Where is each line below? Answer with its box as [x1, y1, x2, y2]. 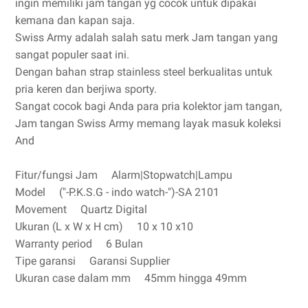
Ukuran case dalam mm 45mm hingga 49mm [15, 272, 247, 285]
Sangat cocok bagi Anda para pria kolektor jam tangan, [15, 100, 282, 113]
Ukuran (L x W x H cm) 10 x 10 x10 [15, 220, 193, 233]
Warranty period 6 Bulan [15, 237, 143, 250]
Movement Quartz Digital [15, 203, 147, 216]
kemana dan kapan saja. [15, 14, 135, 27]
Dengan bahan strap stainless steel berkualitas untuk [15, 65, 272, 78]
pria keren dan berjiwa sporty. [15, 82, 157, 96]
